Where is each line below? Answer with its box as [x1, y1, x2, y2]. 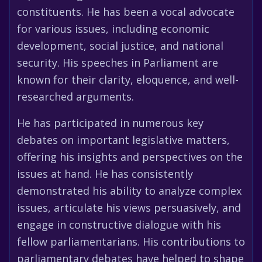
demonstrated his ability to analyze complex [17, 184, 242, 198]
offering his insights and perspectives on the [17, 150, 243, 164]
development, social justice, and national [17, 39, 223, 53]
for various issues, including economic [17, 22, 209, 36]
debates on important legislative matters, [17, 133, 230, 147]
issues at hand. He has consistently [17, 167, 193, 181]
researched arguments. [17, 89, 134, 104]
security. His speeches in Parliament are [17, 56, 218, 70]
